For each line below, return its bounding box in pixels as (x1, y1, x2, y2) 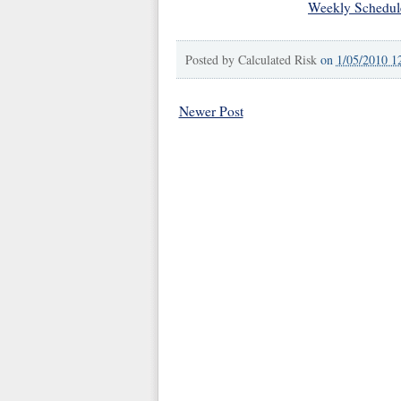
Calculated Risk (237, 51, 317, 69)
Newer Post (178, 102, 243, 121)
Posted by (184, 51, 238, 69)
